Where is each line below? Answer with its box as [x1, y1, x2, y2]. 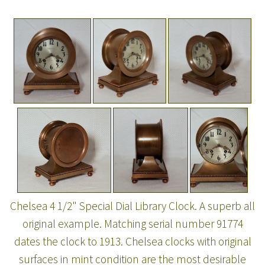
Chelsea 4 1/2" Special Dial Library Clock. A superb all [10, 198, 255, 213]
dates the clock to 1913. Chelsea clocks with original [14, 234, 251, 248]
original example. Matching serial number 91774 [22, 216, 243, 231]
